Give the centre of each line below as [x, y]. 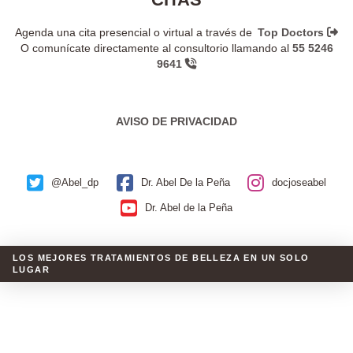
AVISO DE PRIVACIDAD [176, 121]
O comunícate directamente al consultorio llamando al [154, 48]
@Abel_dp [74, 182]
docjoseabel [299, 182]
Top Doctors [293, 33]
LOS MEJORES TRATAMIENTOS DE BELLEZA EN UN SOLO [161, 257]
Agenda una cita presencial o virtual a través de [135, 33]
